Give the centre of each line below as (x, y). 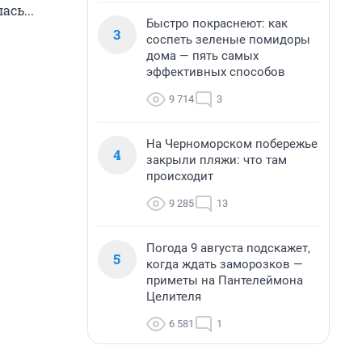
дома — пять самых (202, 56)
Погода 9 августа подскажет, (228, 248)
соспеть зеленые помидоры (228, 40)
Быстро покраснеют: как (217, 23)
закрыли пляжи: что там (217, 160)
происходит (180, 176)
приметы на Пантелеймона (225, 280)
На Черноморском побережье (232, 144)
